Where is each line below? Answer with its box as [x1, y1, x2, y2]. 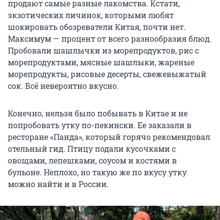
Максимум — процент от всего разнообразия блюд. [8, 33, 212, 44]
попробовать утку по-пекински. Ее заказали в [8, 119, 192, 130]
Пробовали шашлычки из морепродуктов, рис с [8, 45, 199, 55]
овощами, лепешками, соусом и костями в [8, 155, 177, 165]
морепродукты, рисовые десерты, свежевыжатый [8, 68, 206, 79]
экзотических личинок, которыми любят [8, 9, 174, 20]
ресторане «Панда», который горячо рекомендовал [8, 131, 210, 142]
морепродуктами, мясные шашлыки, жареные [8, 56, 194, 67]
